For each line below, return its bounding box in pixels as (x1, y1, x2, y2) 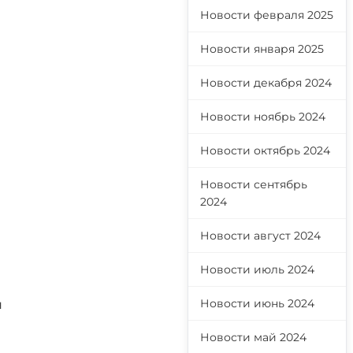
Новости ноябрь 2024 (200, 110, 325, 124)
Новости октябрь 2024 (200, 143, 330, 158)
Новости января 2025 (200, 42, 324, 56)
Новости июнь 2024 (200, 296, 314, 310)
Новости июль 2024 (200, 262, 314, 277)
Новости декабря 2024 (200, 76, 332, 90)
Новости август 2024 (200, 229, 321, 243)
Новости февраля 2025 (200, 8, 333, 22)
